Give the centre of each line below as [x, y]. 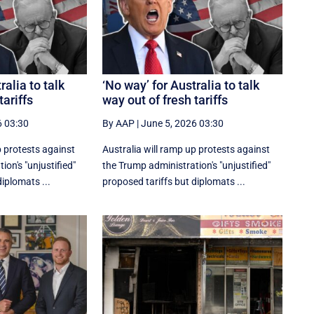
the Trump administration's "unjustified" [187, 166]
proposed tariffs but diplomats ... [174, 182]
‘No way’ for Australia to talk [181, 86]
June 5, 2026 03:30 [183, 124]
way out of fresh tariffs [165, 100]
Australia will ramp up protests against [186, 150]
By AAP [119, 124]
